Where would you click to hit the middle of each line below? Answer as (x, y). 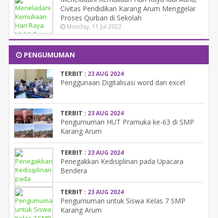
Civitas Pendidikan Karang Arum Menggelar (128, 9)
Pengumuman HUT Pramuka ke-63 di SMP (127, 122)
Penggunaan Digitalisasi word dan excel (123, 83)
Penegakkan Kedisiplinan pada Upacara (122, 162)
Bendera (74, 171)
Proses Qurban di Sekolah (101, 18)
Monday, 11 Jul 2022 (93, 27)
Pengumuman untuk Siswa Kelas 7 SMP (123, 201)
